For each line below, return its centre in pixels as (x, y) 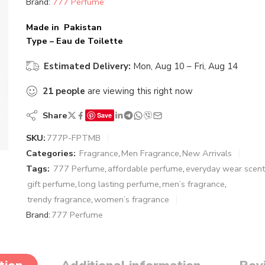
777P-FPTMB (74, 138)
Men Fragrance (150, 153)
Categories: (51, 153)
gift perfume (51, 184)
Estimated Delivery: (87, 66)
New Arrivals (207, 153)
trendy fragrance (59, 199)
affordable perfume (145, 169)
